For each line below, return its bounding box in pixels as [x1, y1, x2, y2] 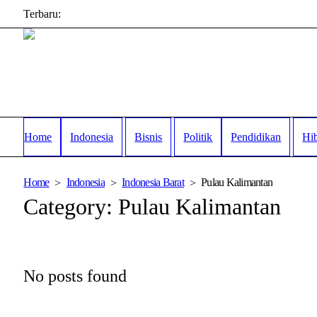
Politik [183, 130, 213, 143]
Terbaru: [23, 8, 62, 21]
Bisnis [134, 130, 163, 143]
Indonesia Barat [122, 176, 184, 189]
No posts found [23, 267, 127, 285]
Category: [23, 193, 119, 219]
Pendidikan [231, 130, 282, 143]
